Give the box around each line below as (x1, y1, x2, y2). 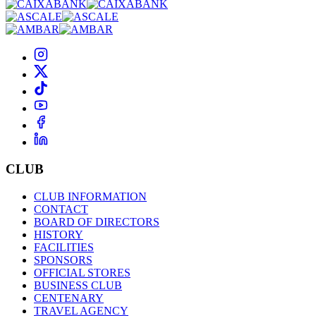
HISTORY (34, 228, 83, 241)
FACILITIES (34, 241, 94, 253)
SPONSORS (34, 253, 92, 266)
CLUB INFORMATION (34, 190, 147, 202)
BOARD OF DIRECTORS (34, 215, 159, 228)
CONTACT (34, 202, 88, 215)
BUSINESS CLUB (34, 279, 122, 291)
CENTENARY (34, 291, 104, 304)
